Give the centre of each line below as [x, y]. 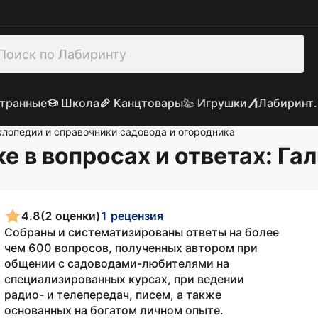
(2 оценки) [70, 215]
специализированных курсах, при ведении [124, 279]
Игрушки [222, 103]
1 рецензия [132, 215]
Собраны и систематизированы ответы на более [142, 232]
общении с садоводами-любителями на [117, 263]
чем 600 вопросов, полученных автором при [131, 248]
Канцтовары [148, 103]
